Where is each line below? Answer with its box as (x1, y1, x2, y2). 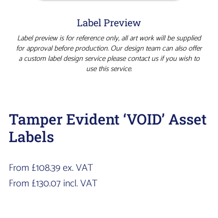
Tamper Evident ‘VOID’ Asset (8, 109, 207, 129)
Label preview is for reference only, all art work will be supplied (17, 32, 201, 45)
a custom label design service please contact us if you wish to (18, 53, 200, 65)
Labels (8, 127, 54, 146)
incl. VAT (60, 176, 97, 192)
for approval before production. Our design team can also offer (16, 42, 202, 55)
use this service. (86, 63, 132, 75)
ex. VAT (60, 160, 93, 177)
